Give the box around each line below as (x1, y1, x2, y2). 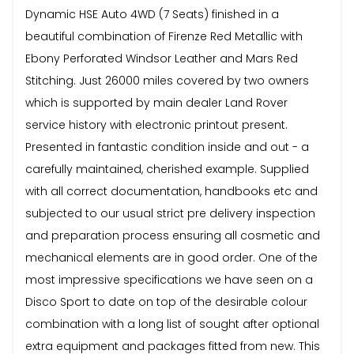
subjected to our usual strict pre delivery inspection (25, 205, 315, 221)
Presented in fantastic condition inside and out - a (25, 138, 309, 155)
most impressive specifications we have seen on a (25, 271, 313, 288)
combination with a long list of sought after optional (25, 315, 319, 332)
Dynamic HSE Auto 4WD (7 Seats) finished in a (25, 6, 279, 22)
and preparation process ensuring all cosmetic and (25, 227, 320, 243)
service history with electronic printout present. (25, 116, 288, 133)
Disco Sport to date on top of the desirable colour (25, 293, 307, 310)
